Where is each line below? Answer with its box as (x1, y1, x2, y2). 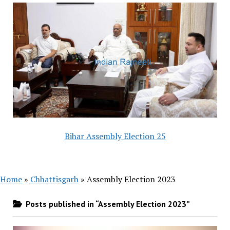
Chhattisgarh (30, 173, 79, 185)
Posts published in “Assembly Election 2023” (23, 198, 190, 209)
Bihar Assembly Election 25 (64, 130, 166, 142)
